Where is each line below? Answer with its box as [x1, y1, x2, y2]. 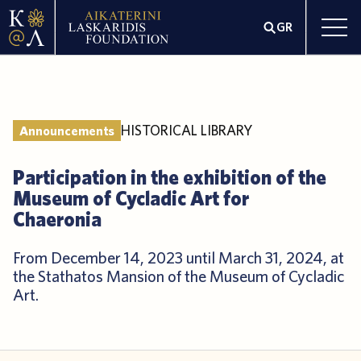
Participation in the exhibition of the [13, 164, 326, 190]
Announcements [19, 122, 114, 139]
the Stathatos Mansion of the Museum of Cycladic [13, 266, 344, 287]
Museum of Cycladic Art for [13, 185, 249, 211]
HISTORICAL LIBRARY [121, 120, 252, 139]
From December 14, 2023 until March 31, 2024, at [13, 247, 344, 268]
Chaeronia [13, 205, 102, 232]
